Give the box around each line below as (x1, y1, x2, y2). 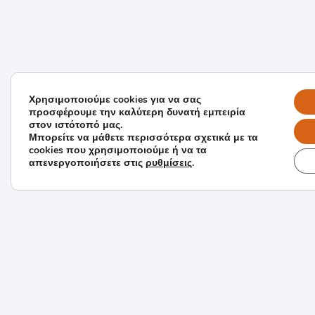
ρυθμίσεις (146, 156, 192, 169)
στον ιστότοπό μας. (29, 118, 122, 131)
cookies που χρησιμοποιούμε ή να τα (29, 143, 207, 157)
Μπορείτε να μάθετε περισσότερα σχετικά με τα (29, 131, 258, 144)
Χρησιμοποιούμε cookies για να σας (29, 93, 201, 106)
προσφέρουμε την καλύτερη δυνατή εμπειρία (29, 105, 245, 119)
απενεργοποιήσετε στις (29, 156, 146, 169)
